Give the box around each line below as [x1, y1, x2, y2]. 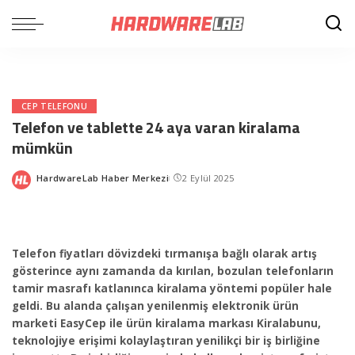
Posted [36, 177, 67, 189]
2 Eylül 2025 [182, 171, 235, 184]
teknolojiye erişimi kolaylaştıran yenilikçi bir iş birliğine [12, 334, 320, 348]
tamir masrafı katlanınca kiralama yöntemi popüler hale [12, 281, 332, 296]
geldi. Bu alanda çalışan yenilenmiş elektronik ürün [12, 299, 299, 313]
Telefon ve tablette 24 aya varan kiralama [12, 115, 300, 139]
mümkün [12, 136, 73, 160]
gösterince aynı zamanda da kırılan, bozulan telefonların [12, 264, 334, 278]
